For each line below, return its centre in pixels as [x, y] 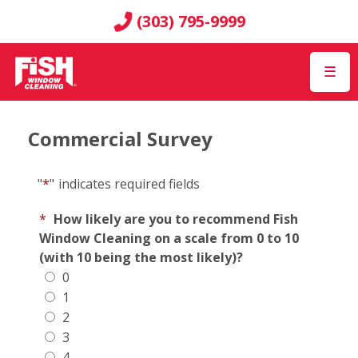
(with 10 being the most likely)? [141, 258]
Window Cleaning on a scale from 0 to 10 [169, 239]
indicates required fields [129, 184]
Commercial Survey [120, 139]
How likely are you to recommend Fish [176, 219]
